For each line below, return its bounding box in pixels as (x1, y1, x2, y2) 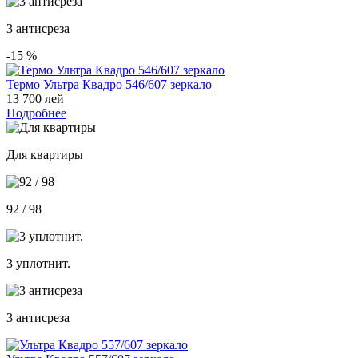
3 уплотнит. (6, 256, 70, 270)
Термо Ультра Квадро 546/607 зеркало (6, 77, 212, 91)
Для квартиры (6, 147, 83, 161)
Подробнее (6, 105, 66, 120)
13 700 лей (6, 91, 64, 105)
